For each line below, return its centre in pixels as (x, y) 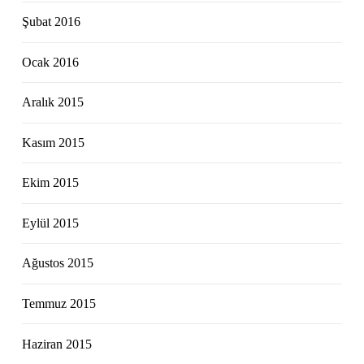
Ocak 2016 (51, 62)
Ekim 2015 (51, 183)
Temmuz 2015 (59, 303)
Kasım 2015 (54, 142)
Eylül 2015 (51, 223)
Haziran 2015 (57, 344)
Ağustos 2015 (58, 263)
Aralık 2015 (53, 102)
